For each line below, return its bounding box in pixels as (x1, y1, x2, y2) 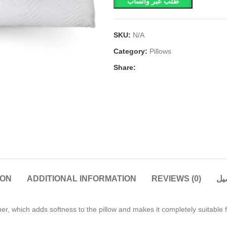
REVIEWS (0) (151, 174, 201, 183)
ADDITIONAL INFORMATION (26, 174, 136, 183)
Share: (113, 63, 136, 71)
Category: (113, 47, 147, 55)
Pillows (149, 47, 171, 55)
